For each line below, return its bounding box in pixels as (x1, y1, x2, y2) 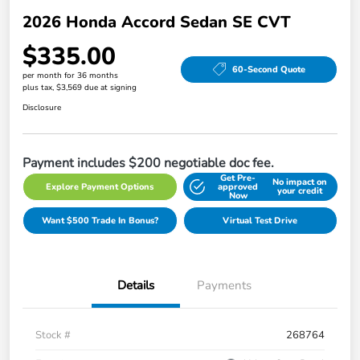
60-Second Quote (231, 63, 305, 76)
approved (218, 180, 259, 193)
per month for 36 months (22, 69, 118, 81)
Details (117, 276, 154, 293)
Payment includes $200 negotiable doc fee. (22, 153, 274, 172)
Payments (197, 276, 252, 293)
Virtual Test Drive (223, 214, 298, 227)
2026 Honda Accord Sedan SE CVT (22, 10, 291, 33)
